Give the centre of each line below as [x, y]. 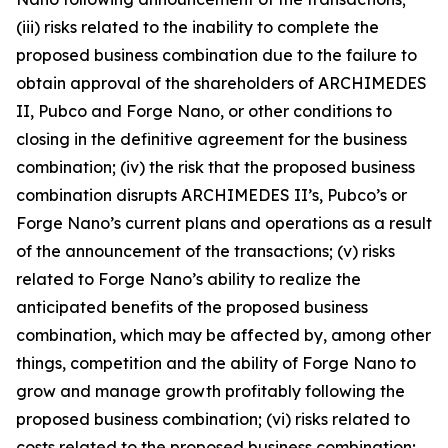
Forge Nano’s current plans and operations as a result [224, 222]
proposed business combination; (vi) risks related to [213, 418]
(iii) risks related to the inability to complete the [197, 26]
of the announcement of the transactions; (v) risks [205, 250]
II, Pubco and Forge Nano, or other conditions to [204, 110]
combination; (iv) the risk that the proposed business [215, 166]
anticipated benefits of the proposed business [192, 306]
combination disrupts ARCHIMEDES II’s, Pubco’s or [211, 194]
